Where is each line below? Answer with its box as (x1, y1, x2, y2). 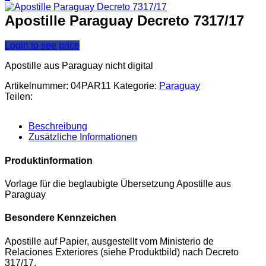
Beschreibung (28, 121, 87, 132)
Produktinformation (5, 155, 93, 166)
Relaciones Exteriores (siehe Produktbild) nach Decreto (5, 246, 239, 257)
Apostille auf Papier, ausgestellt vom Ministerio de (5, 236, 214, 246)
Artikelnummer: (5, 81, 71, 91)
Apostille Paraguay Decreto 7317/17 (5, 12, 244, 28)
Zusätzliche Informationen (28, 132, 137, 142)
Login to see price (5, 40, 80, 51)
